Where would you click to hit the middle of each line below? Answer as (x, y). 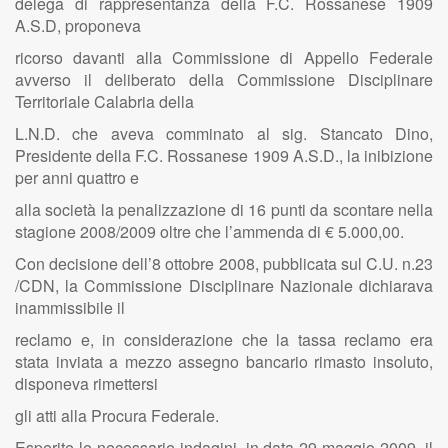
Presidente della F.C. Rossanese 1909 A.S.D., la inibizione (224, 155)
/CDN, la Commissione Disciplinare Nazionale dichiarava (224, 285)
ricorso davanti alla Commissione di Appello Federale (224, 57)
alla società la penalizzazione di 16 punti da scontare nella (224, 209)
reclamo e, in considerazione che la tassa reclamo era (224, 339)
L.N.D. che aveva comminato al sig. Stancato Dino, (224, 133)
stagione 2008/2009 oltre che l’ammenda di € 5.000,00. (209, 231)
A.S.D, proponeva (78, 25)
